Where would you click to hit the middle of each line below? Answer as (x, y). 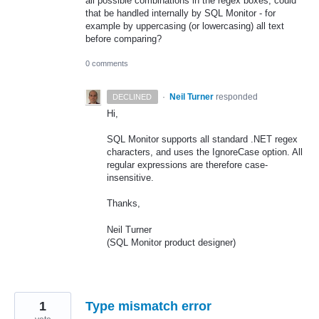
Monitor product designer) (182, 242)
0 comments (107, 63)
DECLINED (132, 96)
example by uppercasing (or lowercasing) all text (185, 26)
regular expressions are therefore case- (187, 165)
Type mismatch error (148, 306)
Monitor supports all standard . (189, 140)
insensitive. (130, 178)
